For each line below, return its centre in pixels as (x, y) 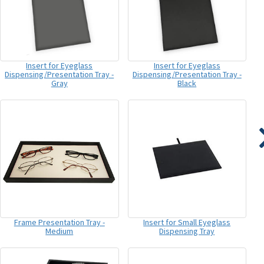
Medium (60, 231)
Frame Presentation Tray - (59, 222)
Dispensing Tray (187, 231)
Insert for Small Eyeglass (187, 222)
